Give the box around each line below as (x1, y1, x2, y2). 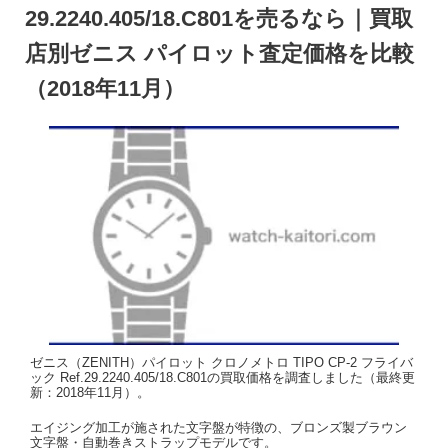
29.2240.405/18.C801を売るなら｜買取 (25, 6, 413, 32)
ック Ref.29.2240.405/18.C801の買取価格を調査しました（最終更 (30, 369, 415, 385)
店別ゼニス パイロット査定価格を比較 (25, 41, 414, 67)
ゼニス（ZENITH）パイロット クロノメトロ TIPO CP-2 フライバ (30, 354, 413, 370)
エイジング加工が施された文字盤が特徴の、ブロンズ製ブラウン (30, 420, 407, 436)
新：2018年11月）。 (30, 384, 150, 400)
